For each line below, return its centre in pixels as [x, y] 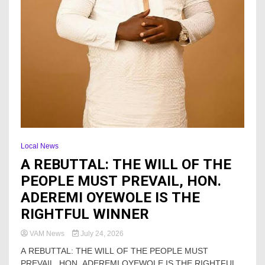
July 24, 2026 [101, 233]
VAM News [47, 233]
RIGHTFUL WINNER [85, 214]
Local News [40, 146]
